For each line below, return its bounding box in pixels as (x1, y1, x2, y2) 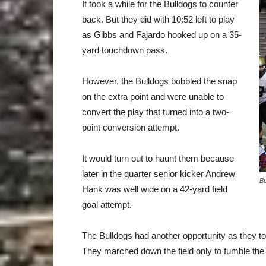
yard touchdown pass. (82, 45, 167, 55)
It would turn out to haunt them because (82, 153, 234, 163)
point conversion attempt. (82, 122, 179, 132)
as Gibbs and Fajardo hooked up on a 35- (82, 30, 242, 40)
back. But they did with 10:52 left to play (82, 14, 235, 24)
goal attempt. (82, 199, 132, 210)
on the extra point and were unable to (82, 91, 224, 102)
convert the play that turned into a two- (82, 107, 229, 117)
